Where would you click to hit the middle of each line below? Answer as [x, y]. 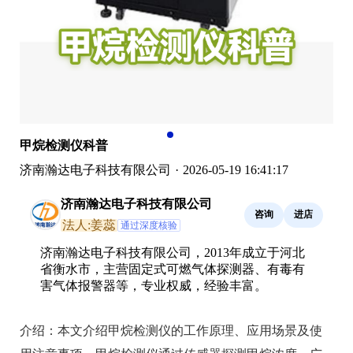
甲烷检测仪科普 [64, 145]
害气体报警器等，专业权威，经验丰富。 [154, 285]
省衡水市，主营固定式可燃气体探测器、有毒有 [173, 269]
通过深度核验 [149, 225]
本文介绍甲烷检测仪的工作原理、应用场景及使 [190, 330]
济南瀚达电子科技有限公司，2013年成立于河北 [173, 252]
